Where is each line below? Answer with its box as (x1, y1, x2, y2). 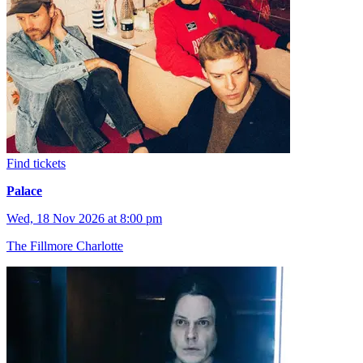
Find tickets (6, 156, 66, 170)
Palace (6, 183, 42, 198)
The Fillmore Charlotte (6, 238, 123, 253)
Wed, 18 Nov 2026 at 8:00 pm (6, 211, 162, 225)
